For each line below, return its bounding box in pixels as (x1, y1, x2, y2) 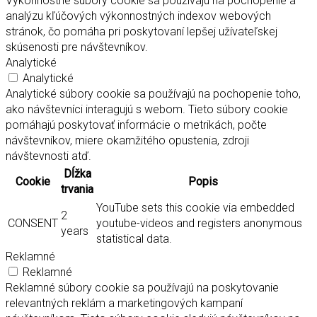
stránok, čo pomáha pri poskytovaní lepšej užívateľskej (6, 25, 277, 39)
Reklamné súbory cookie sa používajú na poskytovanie (6, 281, 279, 295)
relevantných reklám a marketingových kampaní (6, 296, 243, 311)
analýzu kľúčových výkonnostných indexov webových (6, 9, 271, 23)
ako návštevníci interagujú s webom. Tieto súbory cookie (6, 103, 288, 117)
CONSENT (8, 217, 58, 231)
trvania (61, 183, 93, 197)
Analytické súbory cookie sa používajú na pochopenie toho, (6, 87, 301, 101)
